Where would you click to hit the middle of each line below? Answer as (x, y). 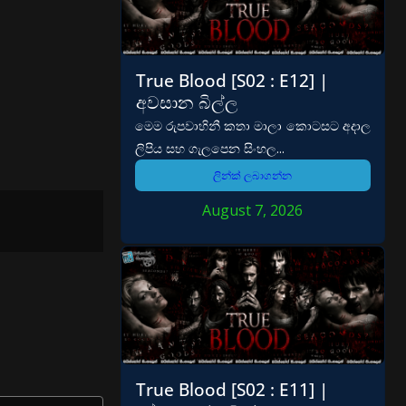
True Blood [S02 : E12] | (232, 80)
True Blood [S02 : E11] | (232, 390)
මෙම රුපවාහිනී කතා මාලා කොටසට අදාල (252, 125)
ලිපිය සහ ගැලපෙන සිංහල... (209, 148)
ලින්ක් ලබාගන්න (253, 175)
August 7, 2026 (253, 210)
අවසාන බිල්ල (187, 101)
